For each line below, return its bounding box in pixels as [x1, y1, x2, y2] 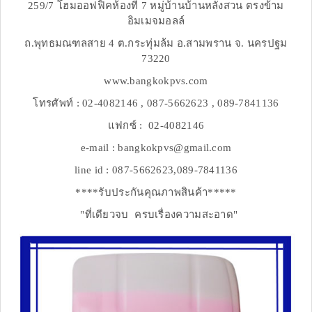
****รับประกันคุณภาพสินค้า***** [75, 187, 237, 198]
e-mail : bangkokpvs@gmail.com [80, 142, 232, 154]
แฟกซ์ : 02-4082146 [107, 120, 205, 132]
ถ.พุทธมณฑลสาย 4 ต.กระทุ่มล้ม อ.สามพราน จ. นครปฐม [24, 38, 288, 49]
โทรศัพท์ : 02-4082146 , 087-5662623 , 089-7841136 [33, 97, 279, 109]
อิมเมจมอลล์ [127, 15, 185, 27]
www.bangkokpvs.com [104, 75, 208, 87]
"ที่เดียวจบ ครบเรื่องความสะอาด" [74, 209, 238, 221]
